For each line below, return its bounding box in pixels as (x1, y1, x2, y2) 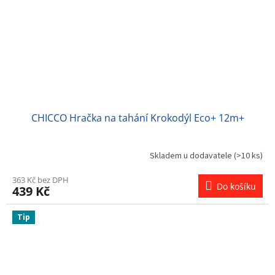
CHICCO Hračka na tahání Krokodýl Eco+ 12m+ (31, 110, 244, 125)
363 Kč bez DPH (12, 174, 69, 185)
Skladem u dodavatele (150, 150, 234, 163)
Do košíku (217, 180, 256, 192)
